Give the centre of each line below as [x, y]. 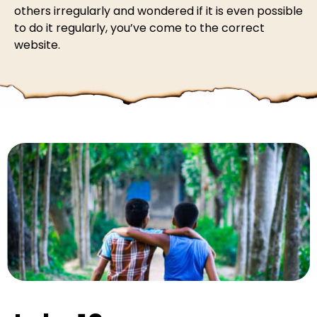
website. [37, 45]
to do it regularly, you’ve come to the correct [139, 28]
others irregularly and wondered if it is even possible [158, 11]
